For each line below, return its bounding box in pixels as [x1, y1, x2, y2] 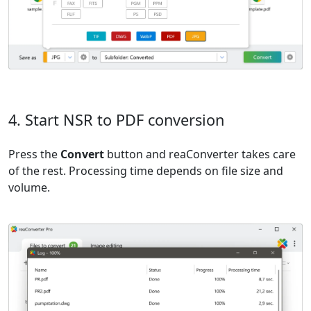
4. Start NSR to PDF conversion [8, 110, 224, 131]
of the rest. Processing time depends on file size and [8, 163, 283, 179]
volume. [8, 180, 50, 196]
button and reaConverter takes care [104, 146, 296, 162]
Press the [8, 146, 60, 162]
